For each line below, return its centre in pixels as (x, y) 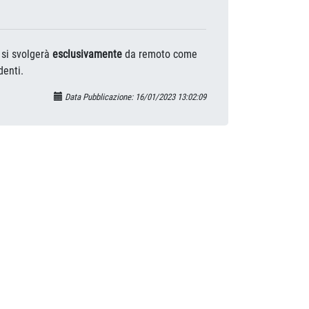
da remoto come (160, 54)
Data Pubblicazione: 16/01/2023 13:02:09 (134, 97)
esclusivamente (87, 54)
